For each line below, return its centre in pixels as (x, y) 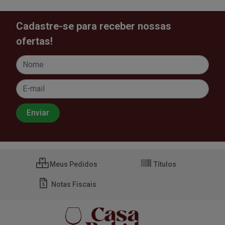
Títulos (164, 164)
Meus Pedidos (73, 164)
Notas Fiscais (73, 184)
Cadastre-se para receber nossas (94, 26)
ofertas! (34, 41)
